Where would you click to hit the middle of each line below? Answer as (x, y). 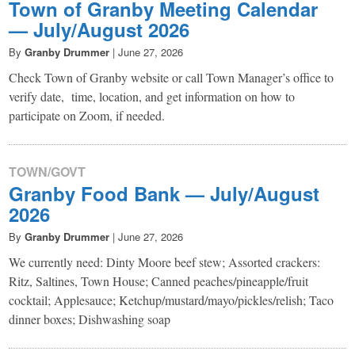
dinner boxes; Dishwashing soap (90, 319)
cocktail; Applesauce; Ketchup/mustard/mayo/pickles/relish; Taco (172, 300)
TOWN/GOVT (48, 171)
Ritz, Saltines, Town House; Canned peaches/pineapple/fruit (159, 281)
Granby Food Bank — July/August (164, 194)
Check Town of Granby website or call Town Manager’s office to (172, 77)
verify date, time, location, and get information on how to (152, 96)
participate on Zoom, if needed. (87, 115)
